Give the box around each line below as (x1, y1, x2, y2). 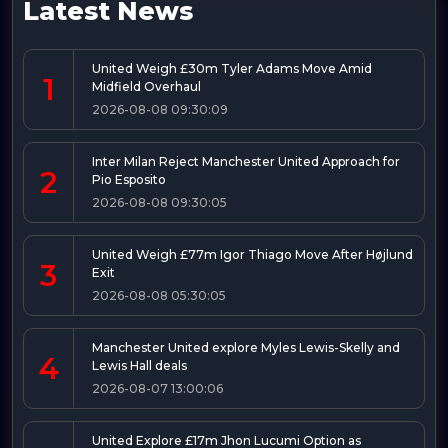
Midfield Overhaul (92, 78, 201, 94)
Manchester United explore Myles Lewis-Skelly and (92, 339, 400, 355)
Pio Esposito (92, 171, 166, 187)
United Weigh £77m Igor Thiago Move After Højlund (92, 246, 413, 262)
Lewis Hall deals (92, 357, 187, 373)
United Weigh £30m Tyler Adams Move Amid (92, 60, 372, 76)
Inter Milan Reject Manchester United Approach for (92, 153, 400, 169)
